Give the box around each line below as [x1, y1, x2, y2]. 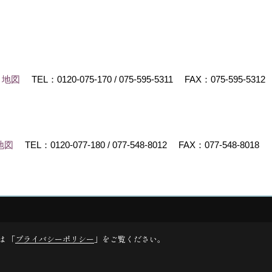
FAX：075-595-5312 [182, 73, 265, 84]
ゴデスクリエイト [18, 204, 81, 214]
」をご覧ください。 [94, 233, 165, 245]
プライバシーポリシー [15, 233, 94, 245]
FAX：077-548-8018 [176, 139, 259, 150]
